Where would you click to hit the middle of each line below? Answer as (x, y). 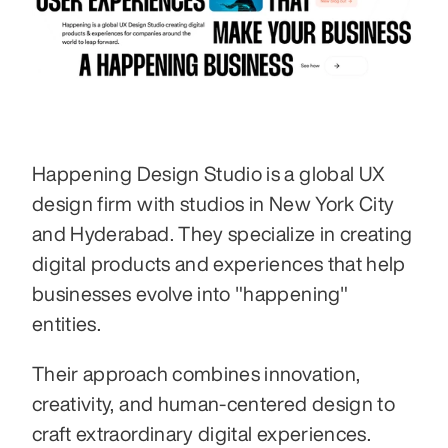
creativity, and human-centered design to (214, 403)
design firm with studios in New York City (213, 203)
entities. (69, 323)
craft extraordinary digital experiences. (204, 433)
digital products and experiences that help (219, 263)
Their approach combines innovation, (196, 373)
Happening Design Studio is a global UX (209, 173)
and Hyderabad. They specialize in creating (222, 233)
